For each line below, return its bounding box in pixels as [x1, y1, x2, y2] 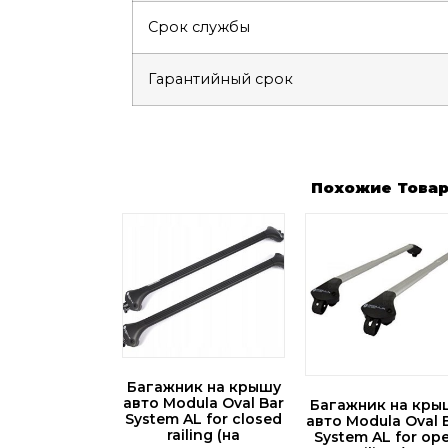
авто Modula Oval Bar [123, 393, 285, 412]
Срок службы [148, 17, 250, 36]
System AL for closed [125, 409, 283, 428]
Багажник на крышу [126, 377, 281, 396]
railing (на [167, 425, 241, 444]
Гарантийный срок [148, 69, 293, 88]
